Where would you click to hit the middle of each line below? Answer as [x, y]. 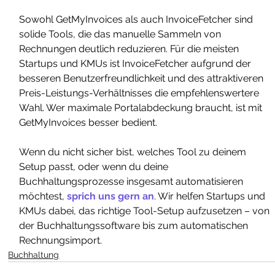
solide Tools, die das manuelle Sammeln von [122, 34]
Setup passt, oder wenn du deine [95, 167]
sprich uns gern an [111, 196]
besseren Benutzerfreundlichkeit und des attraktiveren [143, 79]
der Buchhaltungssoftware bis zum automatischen [135, 226]
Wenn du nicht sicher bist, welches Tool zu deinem [134, 152]
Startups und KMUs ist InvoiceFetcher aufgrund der [137, 64]
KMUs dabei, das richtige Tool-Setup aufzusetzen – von [146, 211]
